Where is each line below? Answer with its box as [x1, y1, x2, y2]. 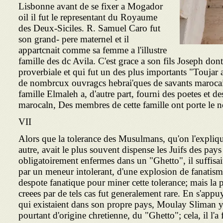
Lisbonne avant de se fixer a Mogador [18, 1, 163, 12]
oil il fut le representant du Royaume [18, 12, 157, 23]
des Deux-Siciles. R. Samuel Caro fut [18, 23, 160, 34]
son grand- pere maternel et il [18, 34, 129, 45]
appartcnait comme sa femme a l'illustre [18, 45, 167, 56]
